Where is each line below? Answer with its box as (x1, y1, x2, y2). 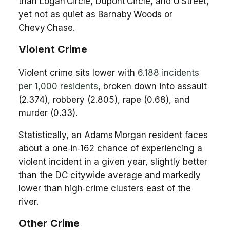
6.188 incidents (137, 67, 199, 78)
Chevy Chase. (18, 22, 75, 33)
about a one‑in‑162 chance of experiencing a (18, 143, 202, 154)
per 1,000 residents (18, 81, 98, 91)
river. (18, 196, 39, 207)
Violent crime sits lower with (18, 67, 138, 78)
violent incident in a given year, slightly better (18, 156, 207, 167)
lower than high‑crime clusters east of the (18, 183, 191, 194)
